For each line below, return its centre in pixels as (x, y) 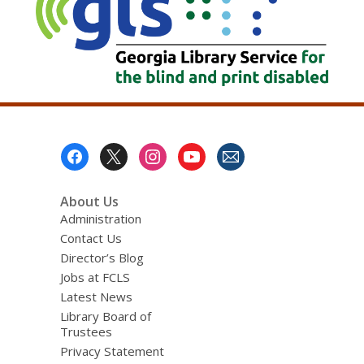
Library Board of (105, 316)
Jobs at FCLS (95, 277)
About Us (89, 201)
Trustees (86, 331)
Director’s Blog (102, 257)
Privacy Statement (112, 351)
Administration (100, 218)
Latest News (96, 296)
